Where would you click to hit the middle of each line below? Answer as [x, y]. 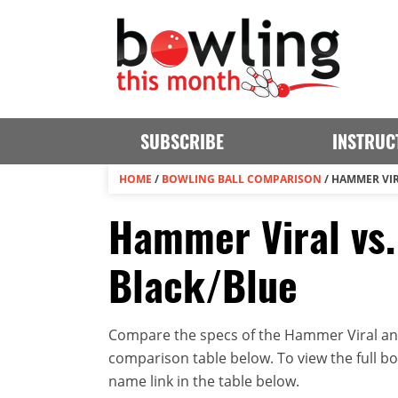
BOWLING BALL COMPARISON [242, 179]
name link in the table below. [204, 381]
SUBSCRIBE [182, 141]
